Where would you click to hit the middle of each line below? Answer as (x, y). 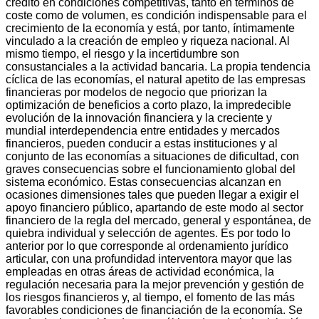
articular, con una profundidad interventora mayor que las (149, 258)
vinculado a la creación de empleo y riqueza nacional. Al (148, 41)
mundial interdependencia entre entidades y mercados (143, 130)
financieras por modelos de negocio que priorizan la (136, 92)
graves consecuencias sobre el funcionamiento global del (151, 169)
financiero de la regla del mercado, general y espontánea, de (158, 220)
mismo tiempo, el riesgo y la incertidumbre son (122, 53)
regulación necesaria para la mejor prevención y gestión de (155, 284)
